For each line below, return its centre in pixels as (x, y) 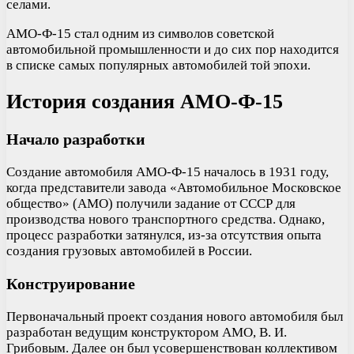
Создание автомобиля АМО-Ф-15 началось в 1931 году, (168, 172)
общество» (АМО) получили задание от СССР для (151, 204)
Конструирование (71, 284)
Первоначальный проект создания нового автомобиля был (175, 317)
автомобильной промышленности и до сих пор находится (173, 50)
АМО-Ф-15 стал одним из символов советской (140, 34)
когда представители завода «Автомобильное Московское (174, 188)
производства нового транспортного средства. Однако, (166, 220)
